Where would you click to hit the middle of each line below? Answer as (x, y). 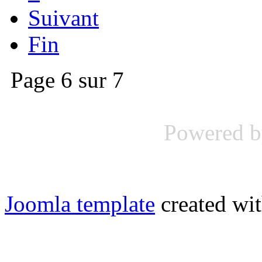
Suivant (63, 18)
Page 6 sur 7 (67, 80)
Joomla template (80, 204)
